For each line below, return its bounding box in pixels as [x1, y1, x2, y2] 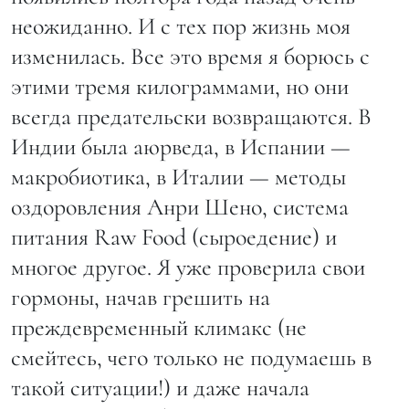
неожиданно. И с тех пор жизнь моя [11, 11, 351, 40]
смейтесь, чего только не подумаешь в [11, 342, 372, 372]
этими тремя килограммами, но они [11, 71, 349, 100]
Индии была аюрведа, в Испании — [11, 131, 351, 161]
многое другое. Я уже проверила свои [11, 252, 365, 281]
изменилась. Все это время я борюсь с [11, 41, 370, 70]
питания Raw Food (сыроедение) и [11, 222, 337, 251]
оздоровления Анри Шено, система [11, 192, 349, 221]
